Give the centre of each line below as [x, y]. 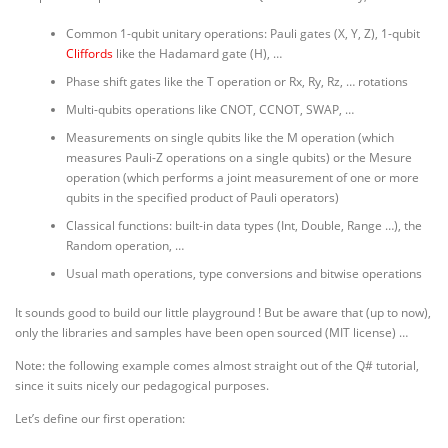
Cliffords [89, 54]
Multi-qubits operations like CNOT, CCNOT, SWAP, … [209, 110]
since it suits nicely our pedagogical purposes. [142, 385]
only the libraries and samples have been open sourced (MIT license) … [211, 332]
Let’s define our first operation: [100, 419]
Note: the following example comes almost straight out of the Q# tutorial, [217, 365]
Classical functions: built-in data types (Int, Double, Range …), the [243, 226]
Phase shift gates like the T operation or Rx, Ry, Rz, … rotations [236, 82]
